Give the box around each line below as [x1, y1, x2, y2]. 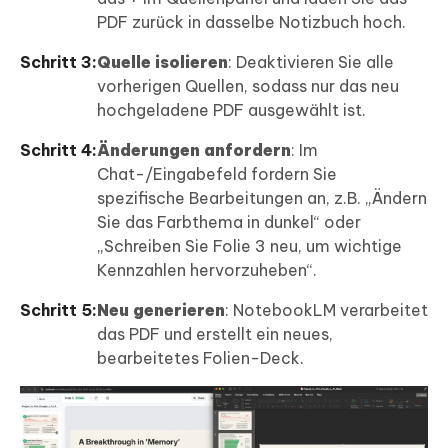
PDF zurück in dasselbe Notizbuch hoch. [97, 11, 406, 32]
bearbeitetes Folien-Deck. [97, 347, 304, 368]
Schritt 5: [20, 299, 97, 320]
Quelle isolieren [97, 51, 228, 72]
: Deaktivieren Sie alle [228, 51, 394, 72]
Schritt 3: [20, 51, 97, 72]
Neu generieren [97, 299, 225, 320]
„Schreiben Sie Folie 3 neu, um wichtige [97, 235, 402, 256]
